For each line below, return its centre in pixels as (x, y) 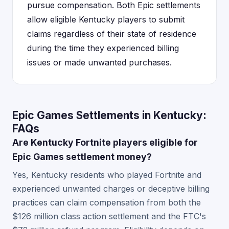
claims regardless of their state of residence (112, 34)
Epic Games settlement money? (82, 157)
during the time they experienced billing (103, 48)
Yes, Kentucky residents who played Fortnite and (107, 175)
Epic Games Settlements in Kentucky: (109, 115)
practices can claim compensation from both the (107, 202)
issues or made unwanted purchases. (99, 62)
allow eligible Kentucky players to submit (106, 19)
